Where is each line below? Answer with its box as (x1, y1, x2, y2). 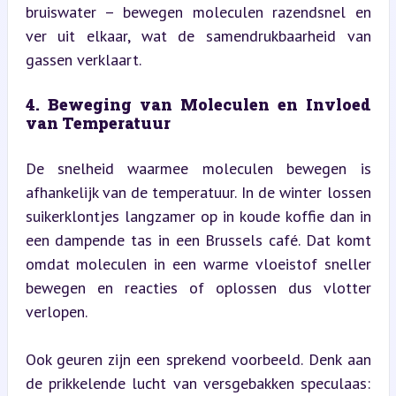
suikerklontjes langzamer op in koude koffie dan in (25, 205, 371, 226)
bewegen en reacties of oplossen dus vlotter (25, 277, 371, 298)
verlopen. (25, 301, 88, 322)
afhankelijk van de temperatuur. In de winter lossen (25, 181, 371, 202)
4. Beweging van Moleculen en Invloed (25, 93, 371, 115)
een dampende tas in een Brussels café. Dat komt (25, 229, 371, 250)
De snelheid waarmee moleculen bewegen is (25, 157, 371, 179)
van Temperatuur (25, 111, 171, 133)
